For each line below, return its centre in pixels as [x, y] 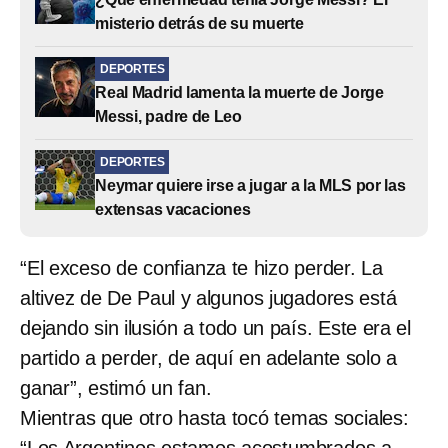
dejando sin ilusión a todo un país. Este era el [215, 327]
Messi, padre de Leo [169, 116]
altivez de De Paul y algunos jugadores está [208, 297]
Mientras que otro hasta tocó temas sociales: [214, 417]
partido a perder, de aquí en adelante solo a [208, 357]
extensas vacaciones [173, 209]
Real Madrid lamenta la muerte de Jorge [239, 92]
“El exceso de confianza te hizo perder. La [201, 267]
